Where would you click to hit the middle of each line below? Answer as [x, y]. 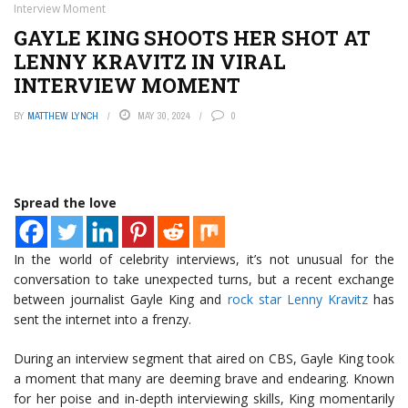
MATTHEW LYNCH [63, 116]
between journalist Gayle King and [121, 299]
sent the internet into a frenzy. [102, 319]
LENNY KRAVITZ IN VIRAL [150, 61]
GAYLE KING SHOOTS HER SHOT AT [192, 38]
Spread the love [65, 203]
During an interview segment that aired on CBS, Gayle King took [204, 358]
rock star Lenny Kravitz [297, 299]
